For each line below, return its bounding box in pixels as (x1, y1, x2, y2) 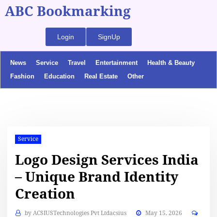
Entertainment (95, 59, 138, 66)
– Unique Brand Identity (15, 169, 179, 185)
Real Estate (84, 73, 118, 80)
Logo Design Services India (15, 152, 199, 168)
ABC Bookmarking (5, 3, 131, 19)
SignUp (98, 33, 120, 41)
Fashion (10, 73, 34, 80)
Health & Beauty (147, 59, 195, 66)
